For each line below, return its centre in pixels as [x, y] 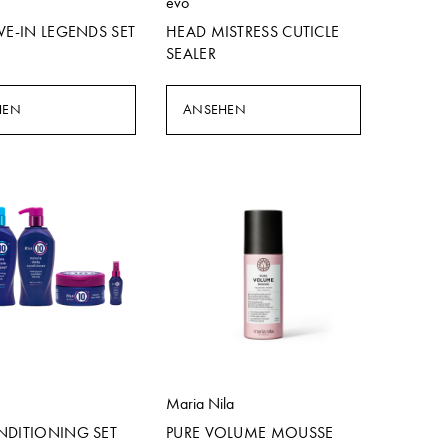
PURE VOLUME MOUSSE [250, 432]
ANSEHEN [214, 109]
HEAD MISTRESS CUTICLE [253, 31]
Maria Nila [200, 403]
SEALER [191, 53]
